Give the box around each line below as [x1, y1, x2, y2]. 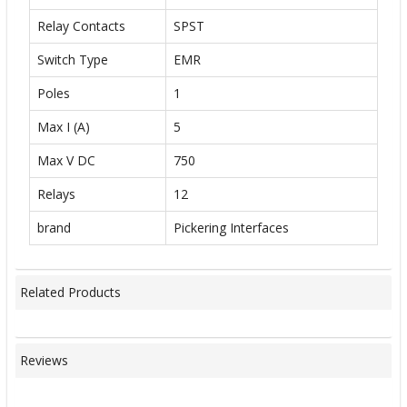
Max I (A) [37, 117, 90, 135]
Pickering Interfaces [174, 218, 289, 236]
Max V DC [37, 151, 95, 169]
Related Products [20, 283, 121, 302]
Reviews [20, 352, 68, 370]
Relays [37, 184, 75, 203]
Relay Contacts [37, 16, 125, 35]
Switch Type [37, 50, 108, 68]
